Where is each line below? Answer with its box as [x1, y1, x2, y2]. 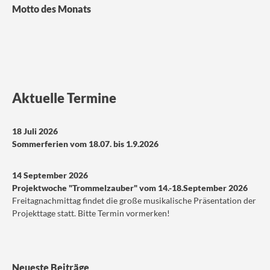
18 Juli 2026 [12, 126, 58, 137]
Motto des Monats [12, 3, 91, 15]
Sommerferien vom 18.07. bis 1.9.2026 [12, 139, 159, 149]
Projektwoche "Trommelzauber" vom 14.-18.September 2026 [12, 183, 248, 193]
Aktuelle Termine [12, 90, 116, 107]
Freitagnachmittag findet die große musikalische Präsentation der [12, 195, 256, 206]
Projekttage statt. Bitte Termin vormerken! [12, 208, 170, 219]
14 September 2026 [12, 170, 88, 181]
